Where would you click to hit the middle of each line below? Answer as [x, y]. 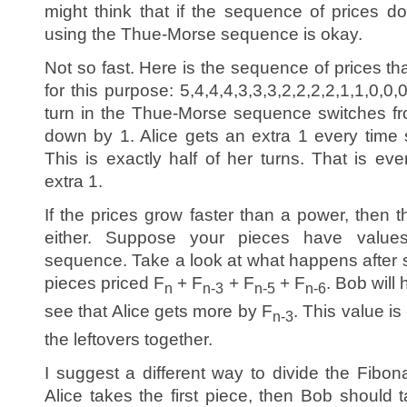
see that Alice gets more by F [159, 311]
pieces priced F [105, 283]
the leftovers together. [129, 339]
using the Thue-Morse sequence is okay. [203, 35]
